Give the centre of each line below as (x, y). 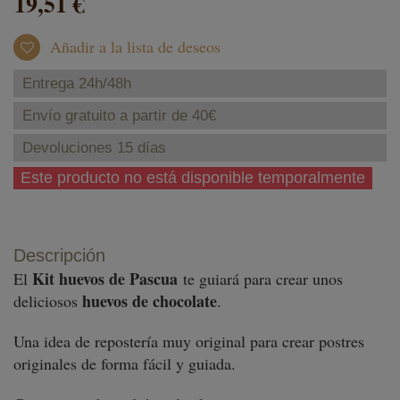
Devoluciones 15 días (94, 148)
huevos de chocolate (150, 301)
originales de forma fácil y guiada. (125, 363)
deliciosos (48, 301)
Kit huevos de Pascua (103, 279)
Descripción (59, 255)
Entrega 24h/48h (77, 83)
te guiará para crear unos (260, 279)
